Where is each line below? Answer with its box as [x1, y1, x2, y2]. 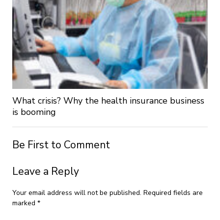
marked [12, 198, 37, 208]
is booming [12, 106, 56, 118]
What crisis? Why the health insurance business [12, 95, 204, 107]
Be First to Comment [12, 138, 110, 152]
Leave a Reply [12, 165, 79, 179]
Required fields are [143, 188, 203, 198]
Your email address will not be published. [12, 188, 141, 198]
